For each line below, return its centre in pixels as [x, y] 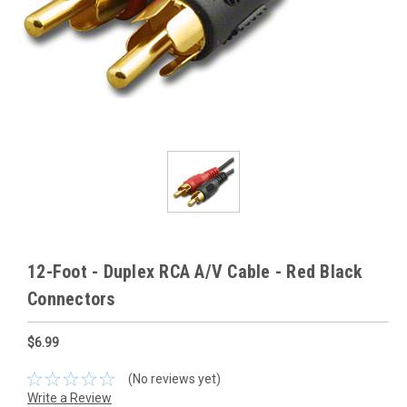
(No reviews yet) [174, 378]
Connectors [71, 299]
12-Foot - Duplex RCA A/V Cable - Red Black [195, 272]
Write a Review [69, 397]
